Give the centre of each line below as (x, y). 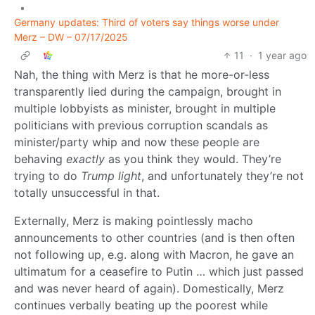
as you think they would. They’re (193, 159)
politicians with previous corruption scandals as (141, 126)
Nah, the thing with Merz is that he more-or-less (142, 75)
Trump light (111, 176)
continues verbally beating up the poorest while (141, 306)
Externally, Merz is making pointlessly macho (134, 221)
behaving (40, 159)
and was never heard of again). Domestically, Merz (149, 289)
